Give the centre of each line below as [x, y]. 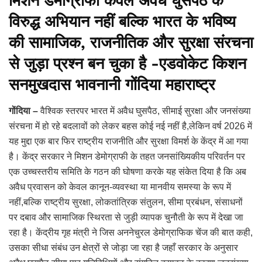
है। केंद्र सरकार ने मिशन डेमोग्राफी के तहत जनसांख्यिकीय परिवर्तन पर [127, 156]
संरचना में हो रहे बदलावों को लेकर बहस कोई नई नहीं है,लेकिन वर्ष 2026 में [130, 126]
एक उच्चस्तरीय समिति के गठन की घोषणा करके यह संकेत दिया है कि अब [127, 171]
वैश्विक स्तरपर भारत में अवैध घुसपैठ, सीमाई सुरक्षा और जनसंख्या [146, 111]
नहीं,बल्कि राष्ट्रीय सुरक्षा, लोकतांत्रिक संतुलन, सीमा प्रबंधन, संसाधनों [126, 202]
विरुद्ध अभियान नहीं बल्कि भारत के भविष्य [122, 22]
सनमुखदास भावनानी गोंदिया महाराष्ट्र [112, 85]
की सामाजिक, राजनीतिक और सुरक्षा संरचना [131, 43]
